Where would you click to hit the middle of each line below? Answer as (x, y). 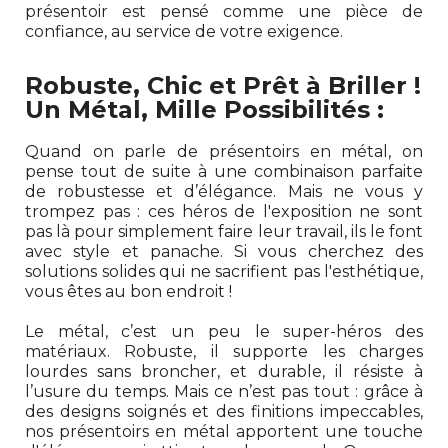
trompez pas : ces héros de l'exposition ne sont (224, 211)
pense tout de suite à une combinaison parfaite (224, 171)
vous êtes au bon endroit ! (128, 291)
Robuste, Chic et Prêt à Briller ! (223, 85)
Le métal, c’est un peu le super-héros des (224, 331)
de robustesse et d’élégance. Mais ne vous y (224, 191)
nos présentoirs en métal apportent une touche (224, 431)
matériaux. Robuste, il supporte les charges (224, 351)
